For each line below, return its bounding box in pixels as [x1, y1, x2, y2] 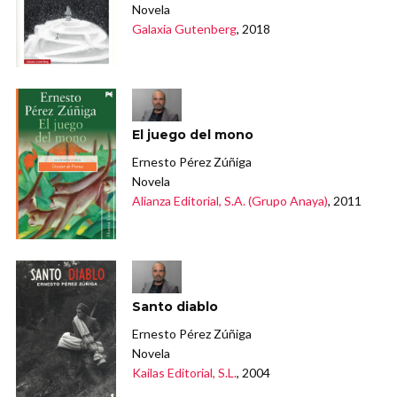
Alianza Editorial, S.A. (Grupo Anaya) [132, 193, 329, 209]
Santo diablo [132, 299, 219, 315]
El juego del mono [132, 127, 254, 144]
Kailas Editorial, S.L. [132, 365, 237, 381]
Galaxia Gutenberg [132, 21, 237, 37]
